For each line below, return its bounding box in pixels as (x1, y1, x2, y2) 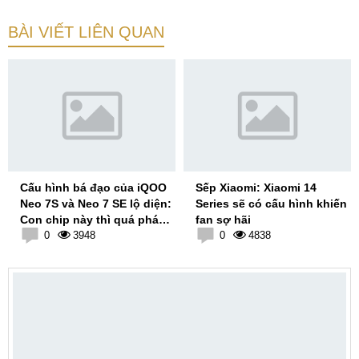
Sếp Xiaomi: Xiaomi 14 (196, 181, 317, 194)
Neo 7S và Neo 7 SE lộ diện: (20, 197, 171, 210)
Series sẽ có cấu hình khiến (196, 197, 347, 210)
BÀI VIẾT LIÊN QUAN (8, 23, 164, 41)
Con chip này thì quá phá (20, 213, 159, 226)
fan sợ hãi (196, 213, 251, 226)
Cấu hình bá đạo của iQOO (20, 181, 167, 194)
